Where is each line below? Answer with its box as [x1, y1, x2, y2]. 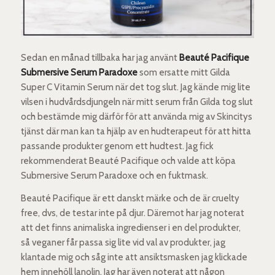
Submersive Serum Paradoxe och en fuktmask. [20, 169, 208, 181]
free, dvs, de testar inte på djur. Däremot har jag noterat [20, 207, 244, 219]
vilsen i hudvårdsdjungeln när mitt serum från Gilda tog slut [20, 96, 253, 107]
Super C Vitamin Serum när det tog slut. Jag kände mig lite [20, 81, 250, 93]
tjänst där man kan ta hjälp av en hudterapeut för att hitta [20, 125, 251, 137]
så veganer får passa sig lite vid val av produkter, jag [20, 236, 225, 248]
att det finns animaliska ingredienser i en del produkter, [20, 222, 241, 233]
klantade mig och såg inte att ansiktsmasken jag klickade [20, 251, 247, 263]
